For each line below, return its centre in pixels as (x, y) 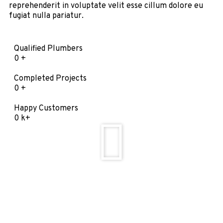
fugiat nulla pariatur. (46, 16)
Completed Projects (50, 78)
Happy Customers (46, 108)
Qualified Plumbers (48, 49)
